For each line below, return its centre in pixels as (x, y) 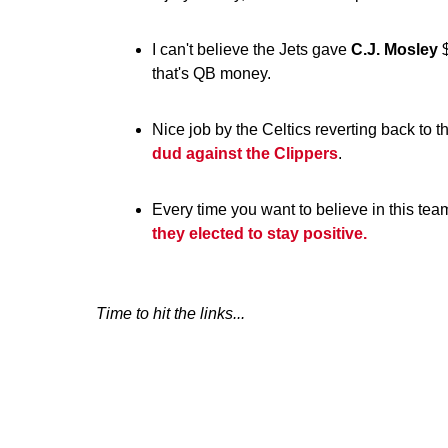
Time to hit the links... (170, 313)
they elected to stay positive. (261, 233)
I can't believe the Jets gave (251, 49)
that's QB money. (211, 73)
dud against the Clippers (245, 153)
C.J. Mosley (394, 49)
